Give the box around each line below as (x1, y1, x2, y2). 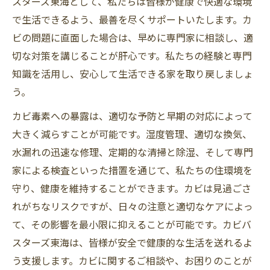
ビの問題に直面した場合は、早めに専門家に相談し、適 (12, 30, 253, 45)
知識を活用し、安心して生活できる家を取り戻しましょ (12, 66, 253, 81)
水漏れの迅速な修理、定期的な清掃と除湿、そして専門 (12, 144, 253, 159)
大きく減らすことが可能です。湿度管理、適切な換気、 (12, 126, 252, 141)
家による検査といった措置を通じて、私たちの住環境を (12, 162, 253, 177)
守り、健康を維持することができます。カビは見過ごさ (12, 180, 251, 195)
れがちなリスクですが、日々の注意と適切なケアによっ (12, 198, 253, 213)
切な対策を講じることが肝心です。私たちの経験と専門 (12, 48, 252, 63)
